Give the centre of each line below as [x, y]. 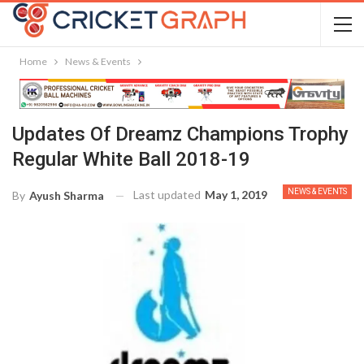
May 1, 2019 [236, 195]
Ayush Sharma [67, 196]
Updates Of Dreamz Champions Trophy [180, 134]
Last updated [168, 195]
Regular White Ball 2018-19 [131, 159]
